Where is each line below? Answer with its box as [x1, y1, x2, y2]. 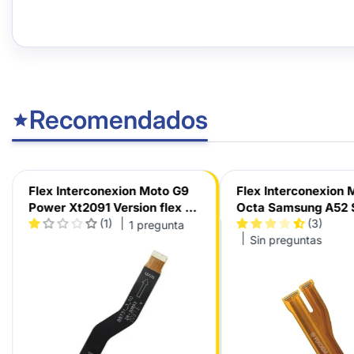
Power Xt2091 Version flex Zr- [28, 200, 202, 215]
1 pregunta [128, 217, 184, 232]
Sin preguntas [249, 232, 322, 247]
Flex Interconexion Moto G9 [28, 183, 189, 198]
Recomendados [29, 104, 208, 135]
